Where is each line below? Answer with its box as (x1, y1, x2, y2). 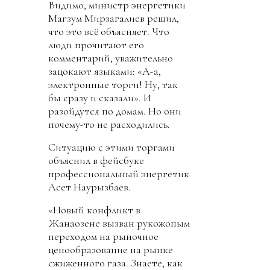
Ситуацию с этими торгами (48, 140, 175, 154)
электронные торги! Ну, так (48, 78, 178, 91)
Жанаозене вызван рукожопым (48, 216, 190, 230)
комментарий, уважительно (48, 51, 173, 64)
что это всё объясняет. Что (48, 25, 169, 38)
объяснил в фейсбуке (48, 154, 144, 167)
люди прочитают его (48, 38, 144, 51)
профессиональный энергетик (48, 167, 189, 180)
